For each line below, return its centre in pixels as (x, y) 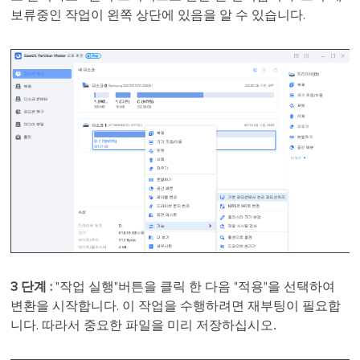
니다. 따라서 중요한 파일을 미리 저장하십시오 (142, 325)
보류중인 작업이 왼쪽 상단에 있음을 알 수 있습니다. (160, 16)
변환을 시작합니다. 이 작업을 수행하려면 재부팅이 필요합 (176, 306)
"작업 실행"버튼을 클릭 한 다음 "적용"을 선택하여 (196, 286)
